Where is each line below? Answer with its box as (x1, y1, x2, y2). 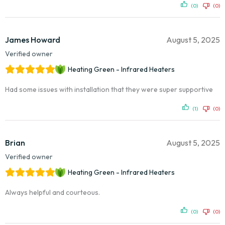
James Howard (5, 35, 60, 45)
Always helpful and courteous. (5, 188, 100, 197)
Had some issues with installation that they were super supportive (5, 85, 213, 94)
